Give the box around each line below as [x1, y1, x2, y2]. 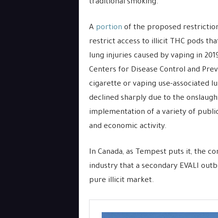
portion [95, 24, 122, 32]
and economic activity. [89, 123, 167, 131]
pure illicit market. [89, 177, 154, 185]
